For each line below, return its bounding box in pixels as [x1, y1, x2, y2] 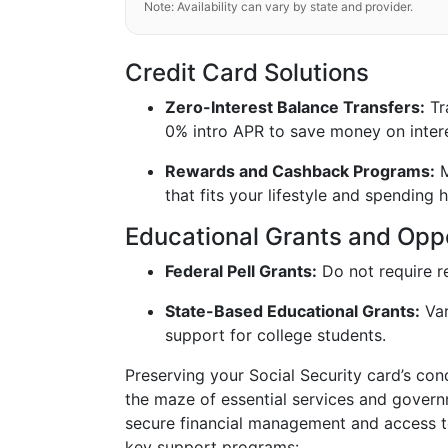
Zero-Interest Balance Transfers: [165, 97, 425, 117]
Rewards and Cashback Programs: [165, 161, 435, 181]
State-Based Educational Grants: [165, 301, 420, 321]
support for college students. [165, 325, 386, 345]
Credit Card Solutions [125, 58, 369, 87]
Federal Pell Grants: [165, 261, 317, 281]
